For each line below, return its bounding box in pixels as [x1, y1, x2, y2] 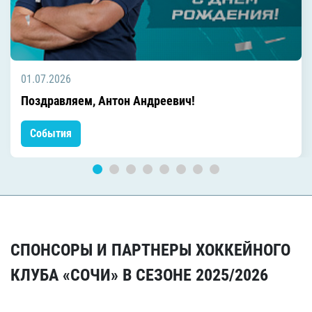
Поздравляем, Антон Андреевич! [21, 93, 195, 108]
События [30, 126, 72, 140]
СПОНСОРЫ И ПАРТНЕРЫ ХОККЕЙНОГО [10, 240, 290, 260]
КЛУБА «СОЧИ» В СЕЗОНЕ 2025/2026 [10, 265, 268, 285]
